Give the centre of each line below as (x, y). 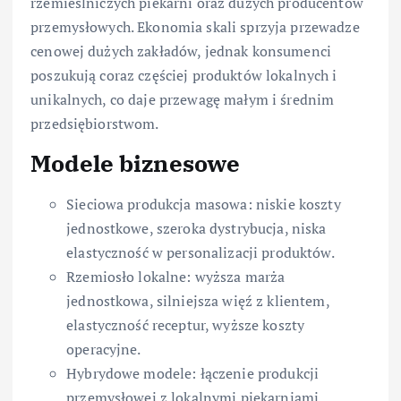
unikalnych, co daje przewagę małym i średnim (183, 99)
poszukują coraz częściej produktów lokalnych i (184, 75)
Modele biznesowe (136, 162)
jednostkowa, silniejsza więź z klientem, (198, 300)
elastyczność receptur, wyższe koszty (186, 324)
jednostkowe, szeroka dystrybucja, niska (196, 228)
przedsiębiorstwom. (95, 123)
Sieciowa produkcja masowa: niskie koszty (204, 204)
